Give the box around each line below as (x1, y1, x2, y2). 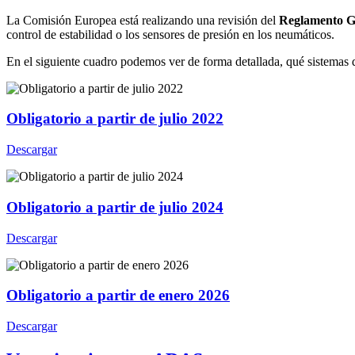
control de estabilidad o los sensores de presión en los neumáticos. (6, 27, 334, 41)
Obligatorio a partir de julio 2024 (6, 198, 223, 216)
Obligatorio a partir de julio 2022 (6, 110, 223, 128)
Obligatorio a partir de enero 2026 (6, 287, 230, 304)
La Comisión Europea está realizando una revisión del (6, 13, 280, 27)
